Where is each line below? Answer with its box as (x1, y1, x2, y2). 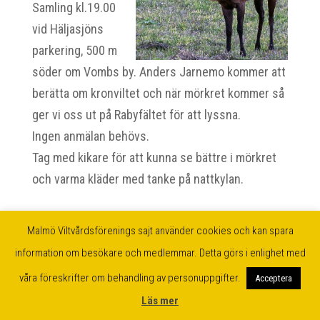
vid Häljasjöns (31, 21, 104, 36)
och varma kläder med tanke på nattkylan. (31, 171, 244, 186)
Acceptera (255, 272, 292, 284)
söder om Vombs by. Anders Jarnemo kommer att (31, 64, 286, 79)
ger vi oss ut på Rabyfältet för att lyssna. (31, 107, 241, 122)
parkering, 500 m (31, 43, 117, 58)
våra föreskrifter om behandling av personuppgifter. (19, 271, 243, 284)
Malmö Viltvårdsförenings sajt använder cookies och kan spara (26, 224, 294, 237)
